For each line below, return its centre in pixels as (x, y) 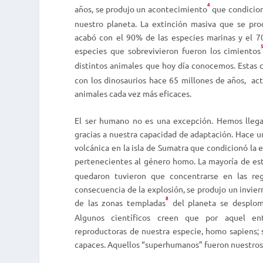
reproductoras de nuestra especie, (140, 230)
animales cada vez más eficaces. (134, 94)
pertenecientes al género (124, 161)
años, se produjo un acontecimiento (141, 9)
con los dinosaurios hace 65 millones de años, (161, 80)
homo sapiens (231, 230)
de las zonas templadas (120, 202)
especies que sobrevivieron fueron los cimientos (168, 51)
